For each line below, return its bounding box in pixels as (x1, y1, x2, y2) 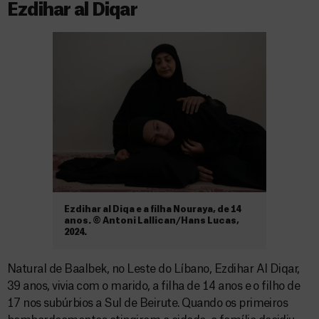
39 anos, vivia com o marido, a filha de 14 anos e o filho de (7, 281, 300, 292)
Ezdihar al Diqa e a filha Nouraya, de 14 (64, 205, 241, 214)
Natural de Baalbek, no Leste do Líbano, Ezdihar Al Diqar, (7, 263, 300, 275)
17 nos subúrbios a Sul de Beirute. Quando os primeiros (7, 298, 288, 309)
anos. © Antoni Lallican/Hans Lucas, (64, 216, 239, 225)
